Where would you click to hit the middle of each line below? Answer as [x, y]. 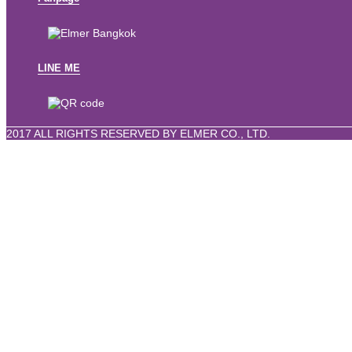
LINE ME [59, 68]
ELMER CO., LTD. [225, 134]
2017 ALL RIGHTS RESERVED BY [93, 134]
